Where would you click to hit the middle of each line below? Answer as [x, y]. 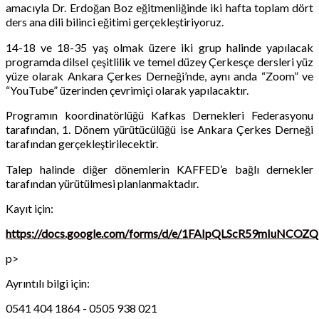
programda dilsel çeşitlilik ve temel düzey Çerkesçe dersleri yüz [159, 61]
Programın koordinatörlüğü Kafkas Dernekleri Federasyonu [159, 115]
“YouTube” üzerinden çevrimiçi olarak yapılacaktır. [127, 90]
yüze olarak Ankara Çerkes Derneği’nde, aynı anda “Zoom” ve [159, 75]
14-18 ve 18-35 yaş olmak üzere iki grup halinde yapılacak [159, 47]
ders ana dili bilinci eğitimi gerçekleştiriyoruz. [115, 21]
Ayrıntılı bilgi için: [48, 283]
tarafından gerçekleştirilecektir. [82, 143]
